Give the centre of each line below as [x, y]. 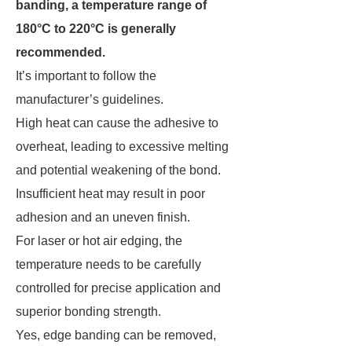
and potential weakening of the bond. [120, 170]
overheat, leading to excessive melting [122, 147]
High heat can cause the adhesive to [117, 123]
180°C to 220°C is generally [96, 29]
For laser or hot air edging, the [99, 241]
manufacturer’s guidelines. [91, 99]
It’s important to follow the [86, 76]
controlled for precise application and [118, 288]
